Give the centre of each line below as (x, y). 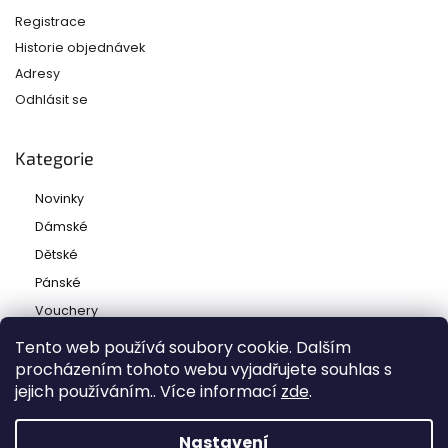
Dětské (56, 254)
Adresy (37, 73)
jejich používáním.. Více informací (148, 391)
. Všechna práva (340, 414)
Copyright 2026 (106, 414)
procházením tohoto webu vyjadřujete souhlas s (203, 369)
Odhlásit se (51, 99)
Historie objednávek (80, 47)
